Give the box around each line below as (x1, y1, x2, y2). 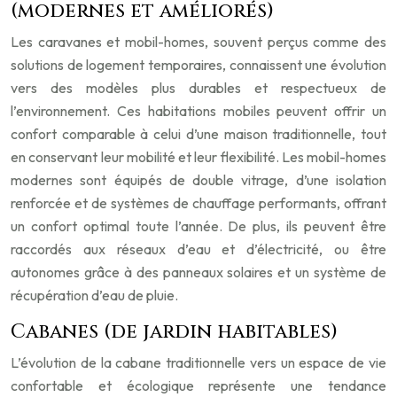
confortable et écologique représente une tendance (11, 377, 386, 395)
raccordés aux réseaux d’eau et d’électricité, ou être (11, 240, 386, 259)
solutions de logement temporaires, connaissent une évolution (11, 56, 386, 74)
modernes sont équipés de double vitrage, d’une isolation (11, 171, 386, 190)
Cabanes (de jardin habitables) (11, 319, 338, 346)
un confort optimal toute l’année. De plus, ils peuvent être (11, 217, 386, 236)
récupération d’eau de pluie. (11, 286, 178, 305)
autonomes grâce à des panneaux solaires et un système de (11, 263, 386, 282)
